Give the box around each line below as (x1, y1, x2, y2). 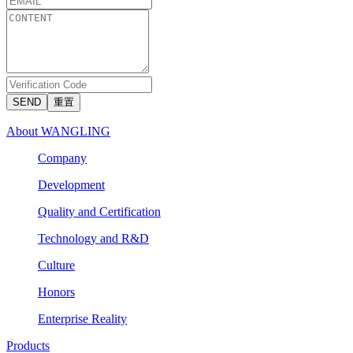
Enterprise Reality (38, 311, 127, 325)
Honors (38, 284, 75, 299)
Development (38, 177, 105, 191)
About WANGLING (6, 124, 110, 138)
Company (38, 150, 87, 165)
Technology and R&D (38, 231, 149, 245)
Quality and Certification (38, 204, 161, 218)
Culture (38, 258, 75, 272)
